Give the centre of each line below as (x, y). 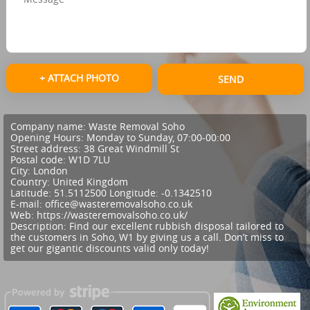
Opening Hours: (48, 138)
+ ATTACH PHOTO (79, 78)
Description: (39, 226)
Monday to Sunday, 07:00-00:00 (158, 138)
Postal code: (39, 160)
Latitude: (32, 193)
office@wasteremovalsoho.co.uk (118, 204)
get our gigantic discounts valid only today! (109, 248)
